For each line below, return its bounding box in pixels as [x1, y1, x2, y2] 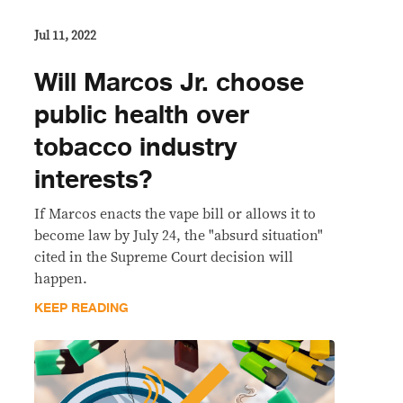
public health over [34, 94, 249, 136]
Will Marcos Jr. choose [34, 61, 304, 103]
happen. [34, 271, 87, 286]
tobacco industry [34, 126, 237, 168]
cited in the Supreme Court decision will [34, 249, 293, 264]
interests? [34, 158, 153, 201]
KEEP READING [34, 297, 129, 318]
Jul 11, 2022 [34, 29, 96, 42]
